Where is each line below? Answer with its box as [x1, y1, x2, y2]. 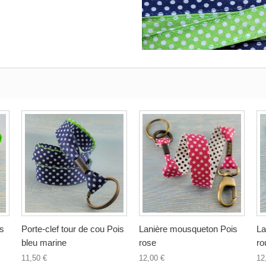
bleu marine [21, 237, 66, 248]
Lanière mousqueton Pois [139, 223, 237, 234]
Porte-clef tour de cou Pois [21, 223, 124, 234]
